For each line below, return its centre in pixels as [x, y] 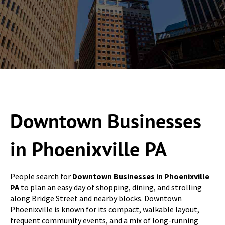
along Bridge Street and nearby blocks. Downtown [96, 198]
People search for [41, 176]
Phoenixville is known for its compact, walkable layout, [105, 209]
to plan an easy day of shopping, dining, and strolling [110, 187]
